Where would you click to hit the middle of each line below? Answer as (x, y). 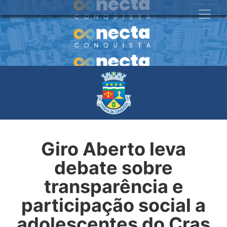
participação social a (113, 205)
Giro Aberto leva (113, 149)
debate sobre (113, 167)
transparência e (113, 186)
